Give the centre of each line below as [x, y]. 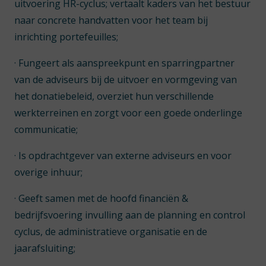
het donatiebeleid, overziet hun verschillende [114, 96]
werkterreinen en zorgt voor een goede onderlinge [128, 113]
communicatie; [46, 129]
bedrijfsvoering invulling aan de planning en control [130, 215]
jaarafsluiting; [45, 248]
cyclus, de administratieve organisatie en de [111, 232]
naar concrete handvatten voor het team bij [111, 20]
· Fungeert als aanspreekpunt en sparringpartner [124, 63]
